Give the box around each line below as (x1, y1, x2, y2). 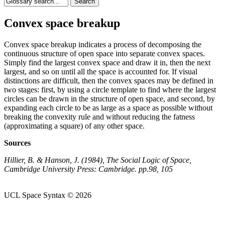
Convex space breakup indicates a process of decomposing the (4, 40, 201, 49)
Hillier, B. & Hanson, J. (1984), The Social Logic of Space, (4, 155, 191, 164)
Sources (4, 138, 31, 147)
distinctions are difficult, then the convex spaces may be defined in (4, 76, 213, 85)
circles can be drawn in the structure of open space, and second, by (4, 94, 215, 103)
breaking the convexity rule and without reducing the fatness (4, 112, 195, 121)
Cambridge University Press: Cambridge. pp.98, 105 (4, 164, 173, 173)
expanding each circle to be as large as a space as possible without (4, 103, 212, 112)
